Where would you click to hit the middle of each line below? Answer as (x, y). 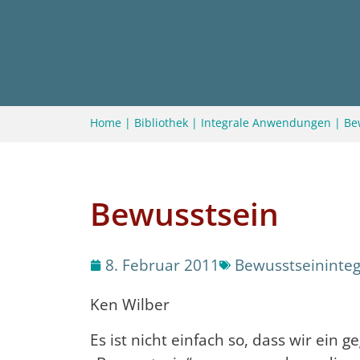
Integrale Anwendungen (266, 123)
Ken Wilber (130, 305)
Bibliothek (161, 123)
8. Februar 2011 (162, 265)
